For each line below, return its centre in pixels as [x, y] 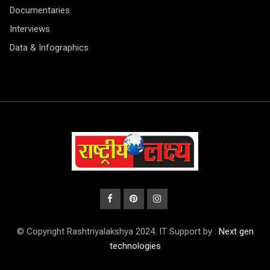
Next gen [236, 231]
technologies [135, 246]
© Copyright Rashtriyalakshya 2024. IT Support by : [118, 231]
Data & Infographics [49, 48]
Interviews [30, 29]
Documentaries [40, 11]
